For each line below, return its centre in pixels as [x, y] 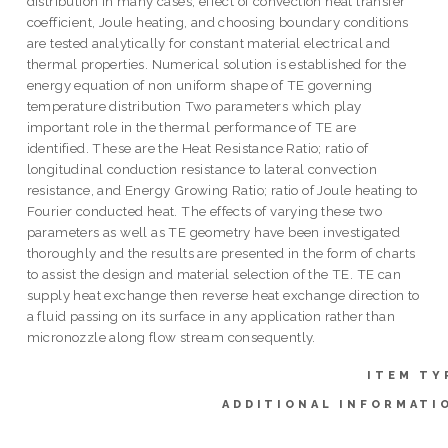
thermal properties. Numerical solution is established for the [216, 63]
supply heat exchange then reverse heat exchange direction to [223, 294]
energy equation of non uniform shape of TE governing [199, 84]
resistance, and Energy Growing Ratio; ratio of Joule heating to [222, 189]
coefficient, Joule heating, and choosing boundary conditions [217, 21]
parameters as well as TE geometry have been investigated [213, 231]
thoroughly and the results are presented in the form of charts [221, 252]
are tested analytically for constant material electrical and [208, 42]
